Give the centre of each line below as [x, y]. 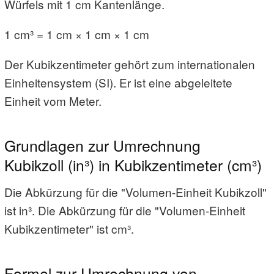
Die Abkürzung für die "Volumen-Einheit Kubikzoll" [135, 191]
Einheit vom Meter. [53, 101]
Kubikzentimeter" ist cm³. [69, 228]
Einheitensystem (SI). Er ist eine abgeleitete [118, 83]
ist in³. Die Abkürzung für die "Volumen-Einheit [125, 210]
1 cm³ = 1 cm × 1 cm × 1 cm [77, 34]
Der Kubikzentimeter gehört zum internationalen [130, 64]
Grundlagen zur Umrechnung [102, 146]
